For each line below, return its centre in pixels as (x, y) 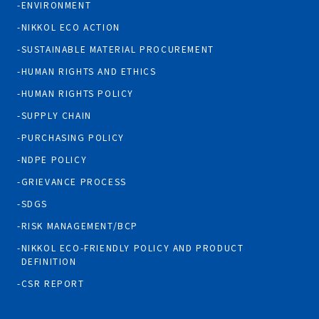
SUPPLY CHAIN (56, 115)
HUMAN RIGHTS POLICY (78, 93)
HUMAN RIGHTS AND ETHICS (89, 71)
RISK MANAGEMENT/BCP (80, 226)
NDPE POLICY (54, 159)
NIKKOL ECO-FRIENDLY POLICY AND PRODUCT (132, 248)
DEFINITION (49, 261)
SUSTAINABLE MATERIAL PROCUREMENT (117, 49)
